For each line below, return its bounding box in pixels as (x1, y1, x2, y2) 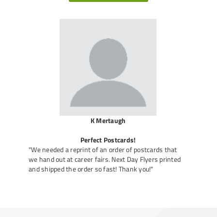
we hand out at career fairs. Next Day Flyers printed (29, 154, 181, 164)
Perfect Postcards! (80, 135, 136, 145)
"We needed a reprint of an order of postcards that (29, 144, 177, 155)
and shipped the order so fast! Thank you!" (29, 164, 154, 174)
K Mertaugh (90, 115, 126, 125)
